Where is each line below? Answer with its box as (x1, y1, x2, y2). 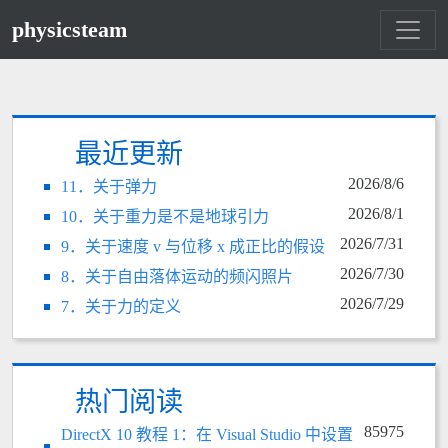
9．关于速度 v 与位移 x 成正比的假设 (61, 238, 325, 255)
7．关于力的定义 (61, 298, 181, 315)
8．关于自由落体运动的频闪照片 (61, 268, 293, 285)
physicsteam (12, 17, 127, 42)
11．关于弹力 (61, 178, 157, 195)
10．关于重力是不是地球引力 (61, 208, 269, 225)
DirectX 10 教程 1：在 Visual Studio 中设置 (61, 426, 353, 443)
